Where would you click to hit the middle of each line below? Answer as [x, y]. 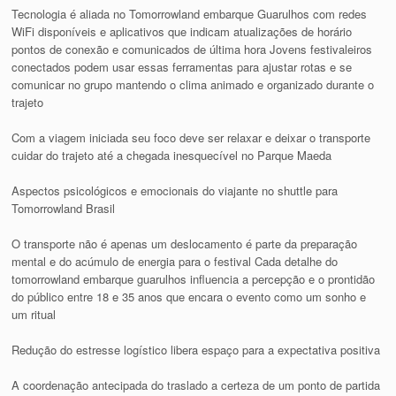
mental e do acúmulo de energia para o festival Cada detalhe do [175, 261]
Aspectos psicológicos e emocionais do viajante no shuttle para [175, 190]
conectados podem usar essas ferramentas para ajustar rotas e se [182, 66]
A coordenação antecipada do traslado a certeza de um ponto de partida [196, 385]
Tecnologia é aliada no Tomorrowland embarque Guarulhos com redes [190, 13]
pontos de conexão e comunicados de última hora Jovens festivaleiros [192, 49]
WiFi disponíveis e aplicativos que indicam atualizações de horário [182, 31]
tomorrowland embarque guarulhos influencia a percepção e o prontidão [194, 278]
